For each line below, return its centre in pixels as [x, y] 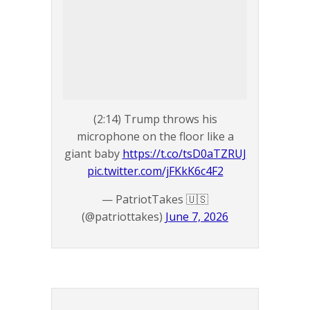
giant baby [93, 154]
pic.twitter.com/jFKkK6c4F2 [155, 171]
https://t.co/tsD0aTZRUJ [184, 154]
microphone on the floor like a [155, 137]
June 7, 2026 [197, 217]
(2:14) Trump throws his [155, 119]
